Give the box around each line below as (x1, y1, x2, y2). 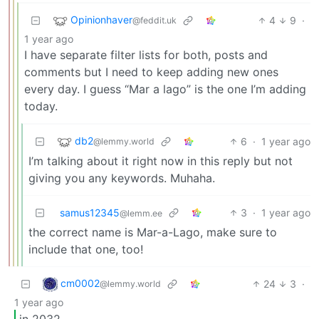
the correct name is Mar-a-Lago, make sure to (28, 224, 277, 239)
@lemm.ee (120, 207, 162, 219)
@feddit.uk (132, 15, 177, 26)
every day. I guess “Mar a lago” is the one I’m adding (24, 81, 306, 96)
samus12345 (60, 206, 120, 219)
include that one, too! (28, 241, 143, 256)
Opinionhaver (70, 14, 132, 26)
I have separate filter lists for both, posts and (24, 47, 268, 62)
